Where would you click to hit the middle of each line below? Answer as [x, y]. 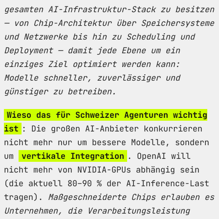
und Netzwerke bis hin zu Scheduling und [99, 36]
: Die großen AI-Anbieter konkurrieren [112, 128]
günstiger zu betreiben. [60, 91]
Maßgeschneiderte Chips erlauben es [131, 197]
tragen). [26, 197]
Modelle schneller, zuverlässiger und [92, 77]
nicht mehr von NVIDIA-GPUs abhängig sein [102, 169]
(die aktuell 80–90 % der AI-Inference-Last [107, 183]
